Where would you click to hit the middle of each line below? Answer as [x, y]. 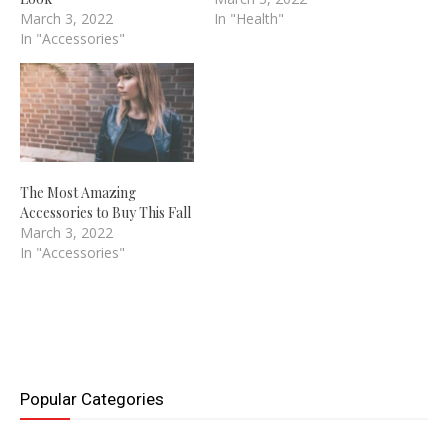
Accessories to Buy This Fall [105, 213]
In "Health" [249, 18]
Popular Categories [92, 399]
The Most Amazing [78, 193]
